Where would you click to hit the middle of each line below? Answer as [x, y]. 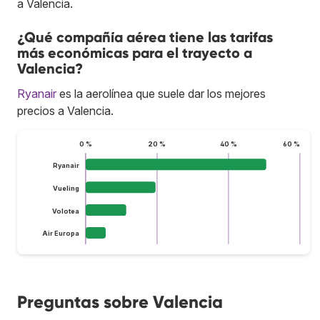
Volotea [65, 211]
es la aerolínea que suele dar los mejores [161, 93]
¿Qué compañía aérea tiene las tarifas [145, 37]
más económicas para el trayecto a [135, 52]
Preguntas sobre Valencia [120, 301]
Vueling [66, 188]
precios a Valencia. [65, 110]
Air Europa [60, 234]
